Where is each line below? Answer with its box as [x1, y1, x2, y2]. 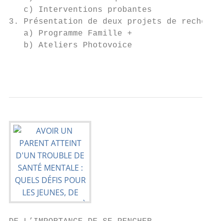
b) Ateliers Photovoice [9, 41, 132, 50]
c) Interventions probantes [9, 5, 152, 14]
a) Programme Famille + [9, 29, 132, 38]
